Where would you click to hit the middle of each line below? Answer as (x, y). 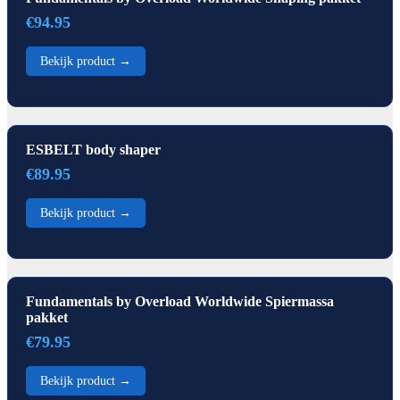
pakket (47, 317)
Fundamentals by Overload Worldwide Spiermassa (180, 301)
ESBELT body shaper (93, 149)
